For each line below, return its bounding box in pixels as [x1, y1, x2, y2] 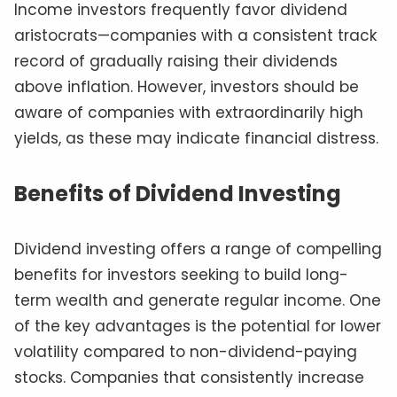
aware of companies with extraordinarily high [14, 102, 363, 124]
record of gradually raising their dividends [14, 51, 338, 73]
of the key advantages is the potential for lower [14, 315, 381, 338]
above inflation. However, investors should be [14, 76, 359, 98]
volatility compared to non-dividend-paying [14, 341, 357, 363]
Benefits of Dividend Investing [14, 179, 341, 209]
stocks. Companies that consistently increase [14, 367, 364, 389]
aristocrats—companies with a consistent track [14, 25, 377, 47]
